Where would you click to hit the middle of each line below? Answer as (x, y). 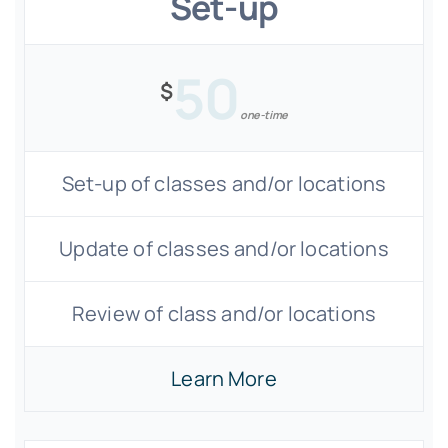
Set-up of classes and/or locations (224, 183)
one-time (264, 114)
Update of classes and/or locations (224, 248)
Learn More (224, 378)
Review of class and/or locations (224, 313)
